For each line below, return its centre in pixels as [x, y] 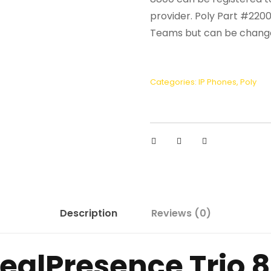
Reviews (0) [181, 213]
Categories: [174, 82]
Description [89, 213]
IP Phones [217, 82]
